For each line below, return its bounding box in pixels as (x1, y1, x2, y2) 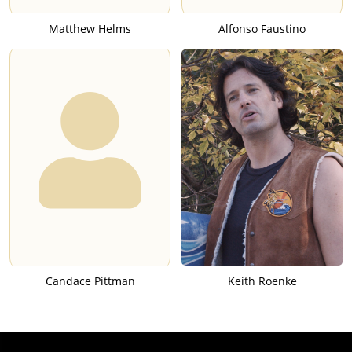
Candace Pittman (45, 273, 135, 288)
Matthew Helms (49, 20, 131, 36)
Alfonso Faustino (218, 20, 306, 36)
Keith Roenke (227, 273, 297, 288)
